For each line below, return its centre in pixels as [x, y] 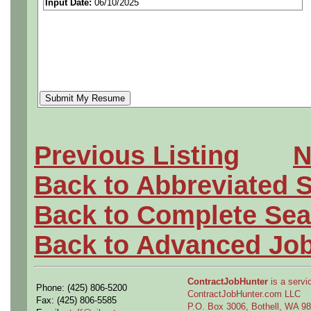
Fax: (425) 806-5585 [76, 300]
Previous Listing [137, 155]
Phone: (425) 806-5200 [82, 287]
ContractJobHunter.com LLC [244, 294]
